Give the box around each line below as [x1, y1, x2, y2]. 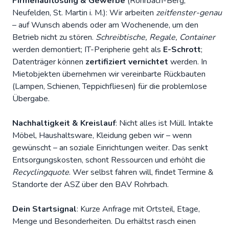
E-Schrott [163, 44, 201, 56]
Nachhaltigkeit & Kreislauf [12, 118, 116, 129]
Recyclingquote [12, 167, 69, 178]
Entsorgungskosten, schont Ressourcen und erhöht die [12, 154, 205, 166]
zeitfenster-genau [156, 7, 222, 19]
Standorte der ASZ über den [12, 179, 115, 191]
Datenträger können [12, 56, 85, 68]
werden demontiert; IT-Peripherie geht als [12, 44, 163, 56]
